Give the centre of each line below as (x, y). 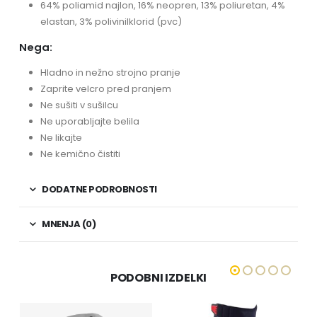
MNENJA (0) (69, 224)
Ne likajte (61, 137)
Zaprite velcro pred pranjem (105, 88)
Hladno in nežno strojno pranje (110, 72)
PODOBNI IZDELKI (158, 277)
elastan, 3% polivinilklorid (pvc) (111, 21)
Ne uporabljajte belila (90, 121)
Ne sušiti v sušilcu (79, 105)
